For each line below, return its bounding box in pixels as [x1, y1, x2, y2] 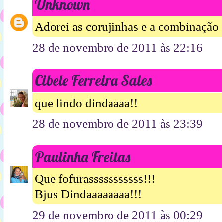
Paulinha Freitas [35, 147, 130, 166]
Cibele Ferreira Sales [35, 71, 152, 90]
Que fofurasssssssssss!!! [35, 172, 155, 186]
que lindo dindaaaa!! [35, 96, 138, 110]
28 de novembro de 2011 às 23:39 [32, 116, 203, 130]
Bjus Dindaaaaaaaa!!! [35, 187, 142, 201]
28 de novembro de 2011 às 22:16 [32, 41, 203, 55]
